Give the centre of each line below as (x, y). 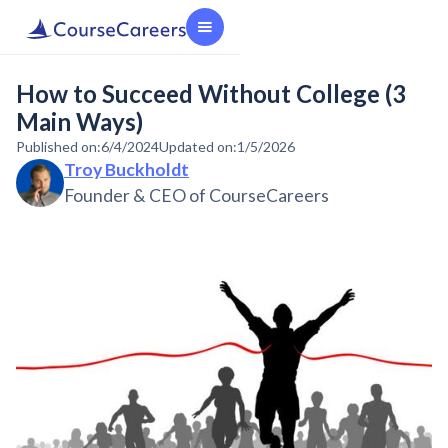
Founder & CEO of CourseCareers (196, 195)
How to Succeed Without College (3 (211, 93)
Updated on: (198, 146)
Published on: (58, 146)
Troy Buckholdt (126, 169)
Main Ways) (79, 121)
